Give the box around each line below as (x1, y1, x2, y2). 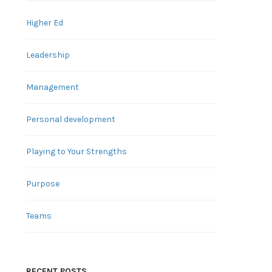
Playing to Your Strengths (25, 146, 127, 157)
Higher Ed (25, 18, 63, 28)
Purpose (25, 178, 59, 189)
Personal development (25, 114, 115, 124)
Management (25, 82, 79, 92)
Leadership (25, 50, 70, 60)
